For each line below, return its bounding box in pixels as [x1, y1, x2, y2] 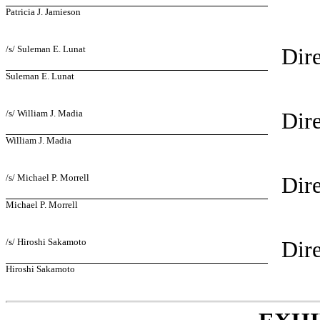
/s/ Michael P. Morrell [6, 172, 89, 184]
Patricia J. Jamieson [6, 6, 81, 18]
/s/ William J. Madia [6, 108, 83, 119]
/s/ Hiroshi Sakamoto [6, 236, 86, 248]
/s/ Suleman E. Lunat [6, 44, 86, 55]
